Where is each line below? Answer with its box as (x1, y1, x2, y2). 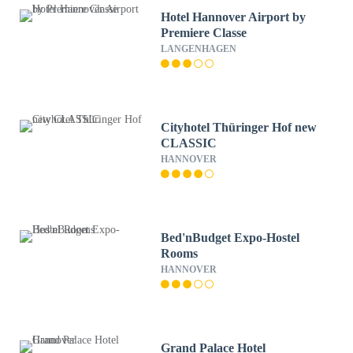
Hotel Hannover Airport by (161, 10, 307, 24)
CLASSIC (161, 136, 217, 150)
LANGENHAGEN (161, 43, 237, 54)
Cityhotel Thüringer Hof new (161, 121, 318, 134)
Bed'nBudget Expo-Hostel (161, 231, 300, 244)
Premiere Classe (161, 26, 247, 39)
